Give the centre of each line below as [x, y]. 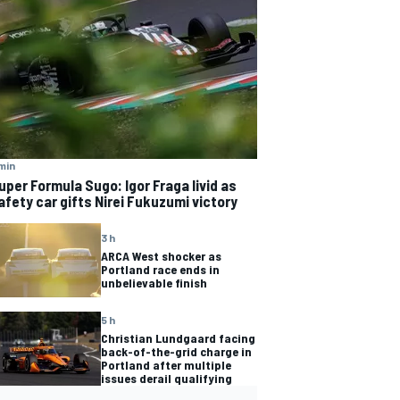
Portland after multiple [166, 364]
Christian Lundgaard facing [178, 337]
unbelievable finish [154, 283]
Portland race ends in [160, 270]
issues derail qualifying [167, 378]
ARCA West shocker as [161, 256]
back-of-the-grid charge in [176, 351]
